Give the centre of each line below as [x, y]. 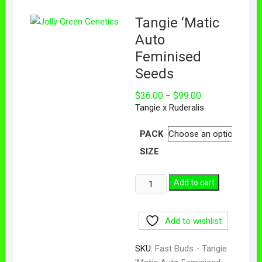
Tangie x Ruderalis [169, 107]
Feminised [168, 56]
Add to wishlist [193, 221]
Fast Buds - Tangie [191, 248]
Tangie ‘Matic [177, 23]
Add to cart [194, 182]
